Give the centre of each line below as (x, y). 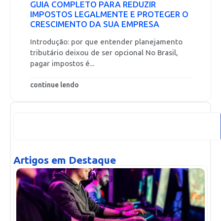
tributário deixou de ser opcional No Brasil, (104, 53)
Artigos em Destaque (65, 160)
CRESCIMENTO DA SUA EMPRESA (95, 24)
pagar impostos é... (62, 64)
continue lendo (55, 85)
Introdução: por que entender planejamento (106, 42)
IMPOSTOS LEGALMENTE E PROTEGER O (109, 15)
